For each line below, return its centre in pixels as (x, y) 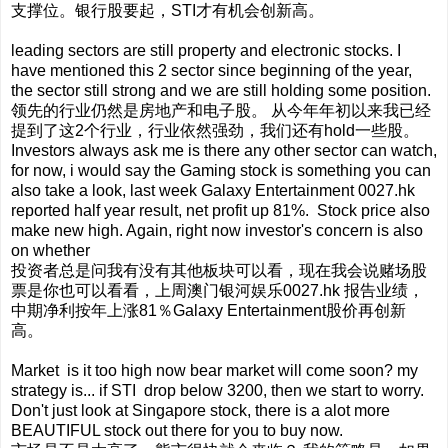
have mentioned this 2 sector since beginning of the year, (211, 70)
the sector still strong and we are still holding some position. (221, 90)
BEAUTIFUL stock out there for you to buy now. (179, 430)
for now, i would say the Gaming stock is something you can (221, 170)
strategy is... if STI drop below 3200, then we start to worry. (217, 390)
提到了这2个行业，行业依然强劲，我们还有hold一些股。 (215, 130)
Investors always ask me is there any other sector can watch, (224, 150)
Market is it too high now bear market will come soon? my (214, 370)
